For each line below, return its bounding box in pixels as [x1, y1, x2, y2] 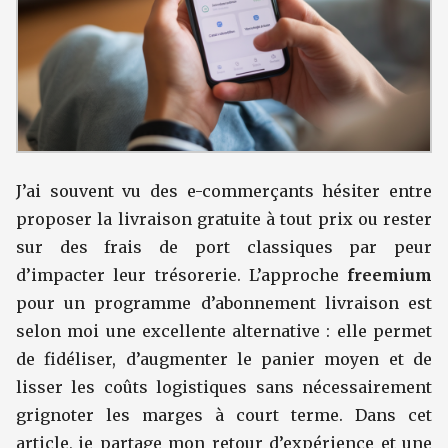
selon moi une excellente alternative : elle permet [16, 321, 432, 341]
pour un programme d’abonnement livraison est [16, 293, 432, 313]
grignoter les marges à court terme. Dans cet [16, 405, 432, 425]
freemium [347, 265, 432, 285]
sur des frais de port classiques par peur [16, 237, 432, 257]
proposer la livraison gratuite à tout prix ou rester [16, 209, 432, 229]
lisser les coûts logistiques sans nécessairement [16, 377, 432, 397]
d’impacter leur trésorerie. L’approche [16, 265, 347, 285]
